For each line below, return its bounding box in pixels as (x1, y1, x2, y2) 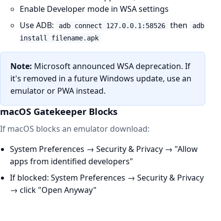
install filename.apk (20, 34, 99, 42)
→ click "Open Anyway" (10, 184, 97, 195)
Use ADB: (20, 20, 56, 31)
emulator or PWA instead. (10, 85, 106, 96)
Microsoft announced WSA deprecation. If (32, 61, 190, 72)
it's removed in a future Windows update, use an (10, 73, 191, 84)
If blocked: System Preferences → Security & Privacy (10, 172, 204, 183)
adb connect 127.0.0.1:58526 (59, 22, 165, 30)
